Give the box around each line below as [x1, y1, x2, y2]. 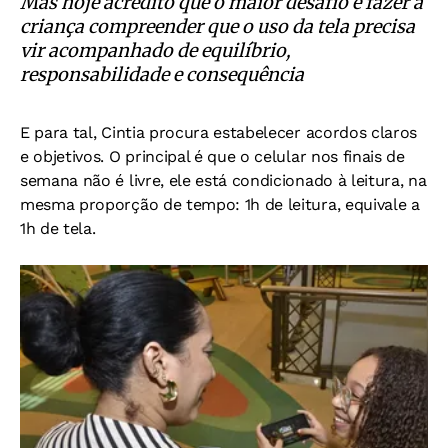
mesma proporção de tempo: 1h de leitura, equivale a [20, 195, 420, 215]
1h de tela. [20, 219, 96, 239]
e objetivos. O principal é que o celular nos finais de [20, 147, 405, 167]
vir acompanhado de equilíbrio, [20, 39, 291, 63]
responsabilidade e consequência [20, 63, 304, 87]
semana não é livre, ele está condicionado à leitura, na [20, 171, 427, 191]
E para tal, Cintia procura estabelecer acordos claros [20, 123, 418, 143]
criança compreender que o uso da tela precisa [20, 15, 415, 39]
